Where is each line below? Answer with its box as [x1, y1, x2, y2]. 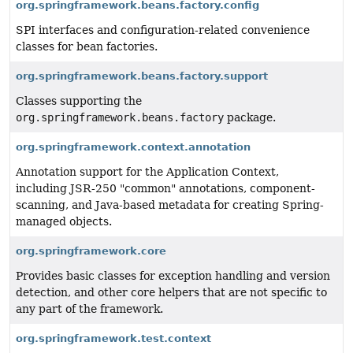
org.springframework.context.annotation [16, 141, 251, 153]
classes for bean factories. [16, 40, 158, 53]
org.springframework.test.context [16, 333, 211, 344]
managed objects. [16, 215, 112, 228]
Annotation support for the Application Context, [16, 165, 279, 178]
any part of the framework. [16, 303, 163, 315]
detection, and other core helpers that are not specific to [16, 286, 327, 299]
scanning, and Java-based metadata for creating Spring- [16, 199, 324, 211]
